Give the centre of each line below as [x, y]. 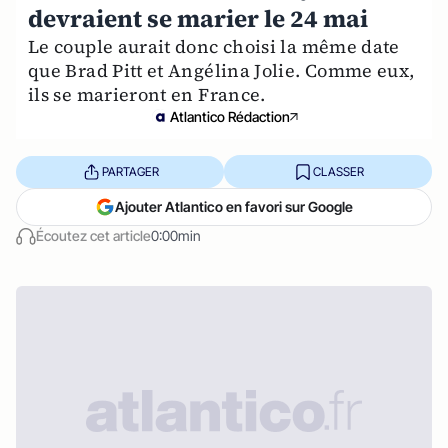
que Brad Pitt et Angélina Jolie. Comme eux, [221, 70]
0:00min [176, 235]
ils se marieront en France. [147, 94]
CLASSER [338, 171]
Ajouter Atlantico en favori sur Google [234, 206]
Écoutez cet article [93, 235]
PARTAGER [130, 171]
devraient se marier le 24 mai [198, 18]
